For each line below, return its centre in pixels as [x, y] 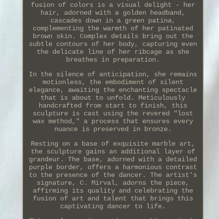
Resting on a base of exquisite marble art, [113, 144]
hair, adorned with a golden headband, [113, 13]
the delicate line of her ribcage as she [113, 52]
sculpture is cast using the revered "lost [113, 114]
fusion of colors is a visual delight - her [113, 5]
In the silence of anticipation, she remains [113, 75]
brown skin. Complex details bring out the [113, 36]
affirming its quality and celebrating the [113, 191]
